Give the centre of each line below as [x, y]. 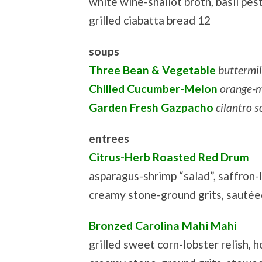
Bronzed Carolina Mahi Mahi [163, 226]
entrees [109, 139]
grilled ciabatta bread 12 [150, 20]
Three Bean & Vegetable [152, 70]
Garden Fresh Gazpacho [151, 107]
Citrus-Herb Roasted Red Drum [169, 157]
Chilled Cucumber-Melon [153, 88]
